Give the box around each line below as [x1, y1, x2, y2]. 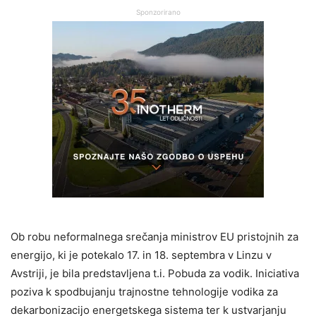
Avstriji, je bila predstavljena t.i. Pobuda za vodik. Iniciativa [11, 266, 299, 280]
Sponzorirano [135, 7, 181, 16]
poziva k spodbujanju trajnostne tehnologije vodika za [11, 284, 278, 298]
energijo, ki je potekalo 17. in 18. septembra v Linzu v [11, 248, 272, 262]
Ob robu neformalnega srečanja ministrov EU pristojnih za [11, 229, 298, 243]
